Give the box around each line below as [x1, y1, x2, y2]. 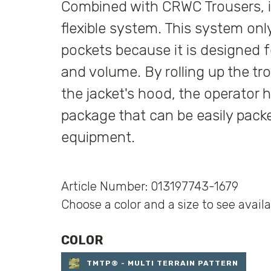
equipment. [60, 129, 135, 146]
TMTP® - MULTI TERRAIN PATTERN [86, 259, 238, 267]
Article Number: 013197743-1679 [60, 179, 238, 194]
